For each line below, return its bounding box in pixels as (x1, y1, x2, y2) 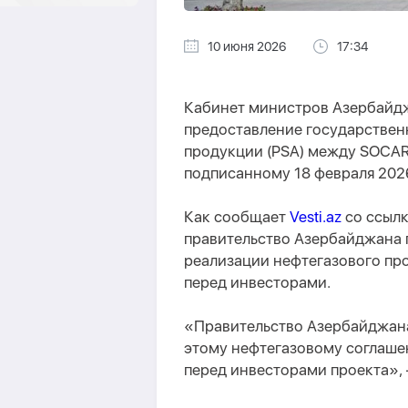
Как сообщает (184, 208, 290, 226)
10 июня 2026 (208, 39, 286, 54)
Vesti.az (290, 208, 342, 226)
